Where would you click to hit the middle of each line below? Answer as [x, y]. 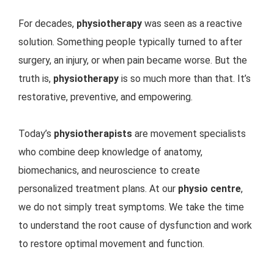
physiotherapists [93, 133]
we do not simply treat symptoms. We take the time [131, 207]
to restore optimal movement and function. [111, 243]
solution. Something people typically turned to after [130, 42]
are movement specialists [189, 133]
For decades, [47, 23]
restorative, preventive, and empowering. [106, 97]
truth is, [36, 78]
